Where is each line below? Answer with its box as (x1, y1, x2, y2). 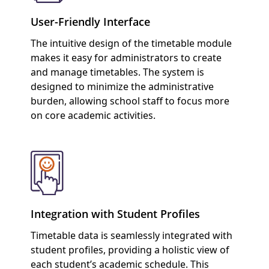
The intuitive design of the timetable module (30, 36, 232, 50)
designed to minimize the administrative (30, 79, 214, 93)
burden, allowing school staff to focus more (30, 94, 229, 107)
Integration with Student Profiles (30, 207, 200, 222)
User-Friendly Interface (30, 14, 150, 29)
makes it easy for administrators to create (30, 50, 222, 64)
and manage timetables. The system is (30, 65, 204, 79)
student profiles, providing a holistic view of (30, 243, 229, 257)
